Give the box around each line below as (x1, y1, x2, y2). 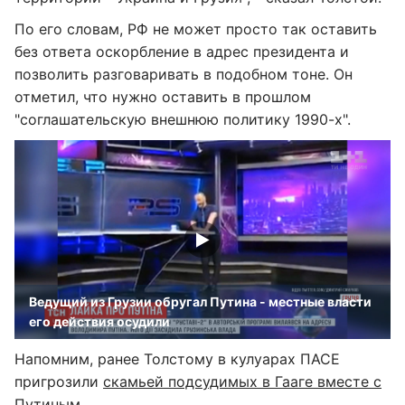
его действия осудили (29, 314, 170, 329)
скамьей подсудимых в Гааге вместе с (103, 372, 381, 391)
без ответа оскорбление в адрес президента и (14, 42, 349, 61)
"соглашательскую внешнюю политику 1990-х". (14, 110, 351, 128)
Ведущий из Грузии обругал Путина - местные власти (29, 294, 372, 309)
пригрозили (14, 372, 103, 391)
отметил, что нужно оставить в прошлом (14, 88, 311, 106)
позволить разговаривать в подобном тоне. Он (14, 65, 353, 83)
